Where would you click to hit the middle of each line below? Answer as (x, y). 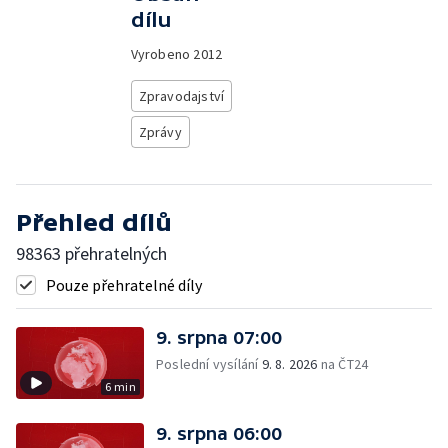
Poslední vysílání (209, 364)
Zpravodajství (181, 96)
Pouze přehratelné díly (124, 285)
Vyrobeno (162, 54)
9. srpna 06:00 (219, 433)
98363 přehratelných (91, 253)
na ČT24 (343, 364)
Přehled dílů (94, 222)
